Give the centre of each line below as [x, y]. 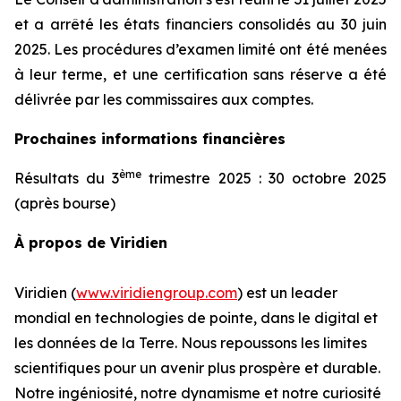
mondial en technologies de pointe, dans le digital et [196, 317]
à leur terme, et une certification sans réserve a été [200, 74]
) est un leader [287, 292]
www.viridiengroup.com [157, 292]
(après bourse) [65, 203]
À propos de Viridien [91, 242]
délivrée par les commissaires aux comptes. [164, 99]
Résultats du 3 [67, 178]
